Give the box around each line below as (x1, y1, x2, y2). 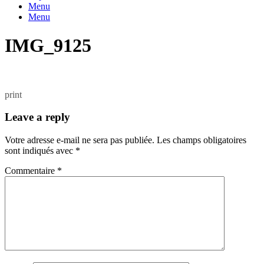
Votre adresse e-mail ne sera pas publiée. (5, 135, 154, 146)
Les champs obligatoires (157, 135, 246, 146)
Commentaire (5, 166, 57, 176)
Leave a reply (5, 111, 70, 124)
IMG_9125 (5, 35, 91, 57)
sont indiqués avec (5, 146, 75, 156)
